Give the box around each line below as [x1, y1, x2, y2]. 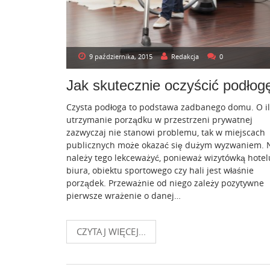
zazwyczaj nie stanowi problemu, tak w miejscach [66, 126, 265, 138]
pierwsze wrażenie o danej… [66, 189, 181, 201]
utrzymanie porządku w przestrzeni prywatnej [66, 113, 253, 125]
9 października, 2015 [89, 51, 152, 61]
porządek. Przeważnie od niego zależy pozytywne [66, 177, 264, 189]
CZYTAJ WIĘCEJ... [77, 225, 146, 237]
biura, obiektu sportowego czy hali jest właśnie [66, 164, 254, 176]
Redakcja [171, 51, 199, 61]
